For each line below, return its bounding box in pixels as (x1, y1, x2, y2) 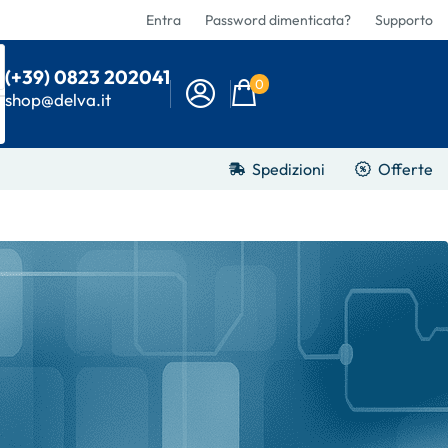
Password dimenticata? (205, 11, 351, 29)
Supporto (375, 11, 433, 29)
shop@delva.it (5, 89, 112, 110)
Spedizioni (252, 158, 325, 179)
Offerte (378, 158, 433, 179)
